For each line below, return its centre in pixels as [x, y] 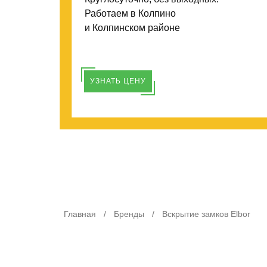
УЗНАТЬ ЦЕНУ [118, 81]
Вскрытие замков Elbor [206, 214]
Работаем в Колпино [130, 13]
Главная [80, 214]
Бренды [129, 214]
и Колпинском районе [132, 28]
